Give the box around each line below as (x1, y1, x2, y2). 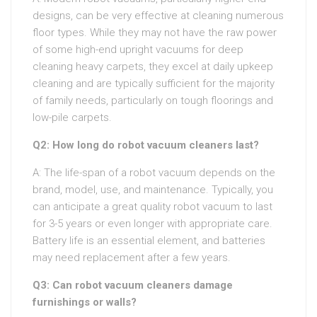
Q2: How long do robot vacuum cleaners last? (33, 139, 259, 151)
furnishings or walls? (33, 296, 137, 309)
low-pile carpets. (33, 111, 112, 124)
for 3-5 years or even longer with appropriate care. (33, 217, 272, 230)
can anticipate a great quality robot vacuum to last (33, 200, 272, 213)
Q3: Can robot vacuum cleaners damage (33, 279, 233, 292)
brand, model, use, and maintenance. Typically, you (33, 183, 273, 196)
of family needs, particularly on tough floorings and (33, 94, 273, 107)
